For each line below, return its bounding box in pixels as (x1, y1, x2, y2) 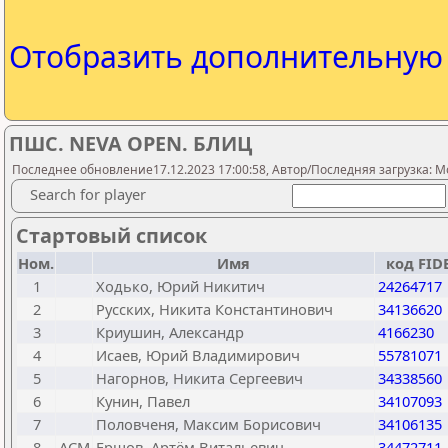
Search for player (30, 184, 146, 204)
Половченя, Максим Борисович (96, 414, 321, 434)
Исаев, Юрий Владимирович (96, 345, 300, 365)
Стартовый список (16, 222, 207, 249)
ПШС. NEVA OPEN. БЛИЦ (9, 130, 252, 157)
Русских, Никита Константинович (96, 299, 333, 319)
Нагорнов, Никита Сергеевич (96, 368, 303, 388)
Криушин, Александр (96, 322, 244, 342)
